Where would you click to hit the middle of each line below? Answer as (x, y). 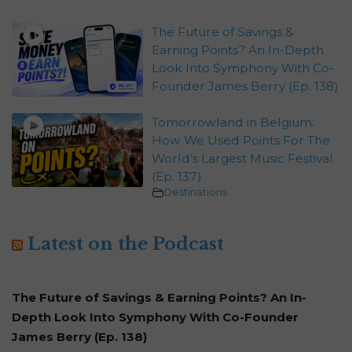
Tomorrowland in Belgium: (233, 123)
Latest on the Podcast (126, 244)
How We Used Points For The (240, 141)
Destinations (195, 192)
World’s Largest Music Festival (242, 159)
